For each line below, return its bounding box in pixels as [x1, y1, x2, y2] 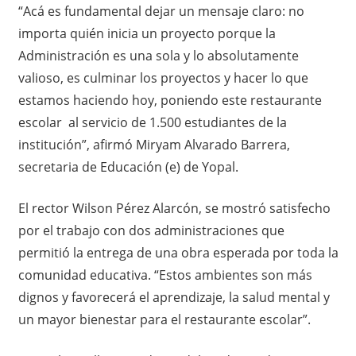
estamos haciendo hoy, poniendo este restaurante [17, 91, 322, 109]
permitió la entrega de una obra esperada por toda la [17, 243, 339, 261]
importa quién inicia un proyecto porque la [17, 24, 276, 42]
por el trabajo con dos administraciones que [17, 221, 284, 239]
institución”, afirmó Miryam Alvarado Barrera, [17, 135, 290, 153]
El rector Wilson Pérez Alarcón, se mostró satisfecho [17, 199, 331, 217]
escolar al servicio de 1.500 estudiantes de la [17, 113, 287, 131]
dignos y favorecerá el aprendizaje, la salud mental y [17, 288, 330, 306]
